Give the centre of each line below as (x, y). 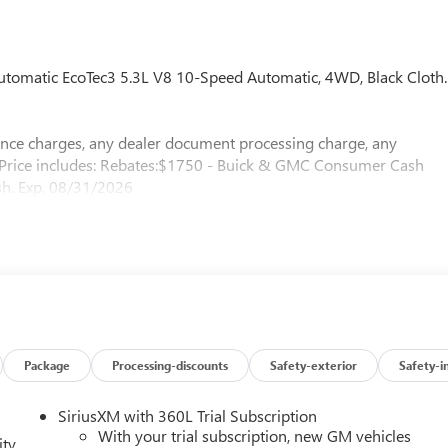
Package (47, 364)
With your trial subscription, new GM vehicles (255, 435)
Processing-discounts (170, 364)
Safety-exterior (314, 364)
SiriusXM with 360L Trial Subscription (188, 415)
